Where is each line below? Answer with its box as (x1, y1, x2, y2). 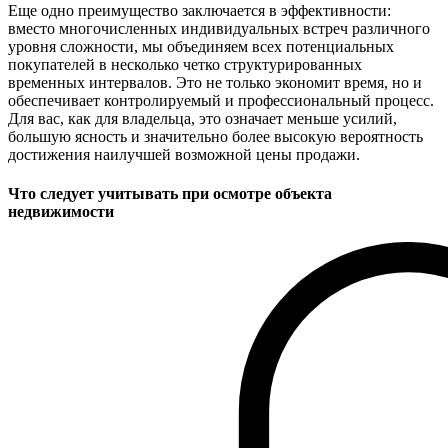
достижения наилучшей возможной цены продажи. (8, 145, 360, 163)
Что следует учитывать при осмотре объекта (8, 184, 332, 202)
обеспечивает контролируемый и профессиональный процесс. (8, 91, 434, 109)
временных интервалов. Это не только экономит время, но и (8, 73, 422, 91)
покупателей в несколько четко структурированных (8, 55, 362, 73)
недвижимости (8, 202, 114, 220)
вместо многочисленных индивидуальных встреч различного (8, 19, 430, 37)
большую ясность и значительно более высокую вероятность (8, 127, 423, 145)
